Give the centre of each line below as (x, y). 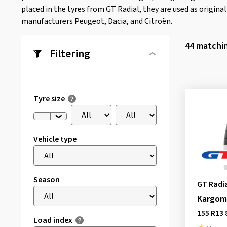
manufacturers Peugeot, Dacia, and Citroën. (97, 21)
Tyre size (49, 99)
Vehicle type (55, 139)
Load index (53, 220)
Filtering (70, 54)
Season (47, 180)
